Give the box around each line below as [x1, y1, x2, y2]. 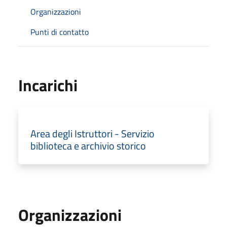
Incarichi [18, 72, 78, 97]
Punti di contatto [30, 25, 89, 38]
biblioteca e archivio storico [30, 137, 146, 154]
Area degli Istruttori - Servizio [30, 125, 155, 141]
